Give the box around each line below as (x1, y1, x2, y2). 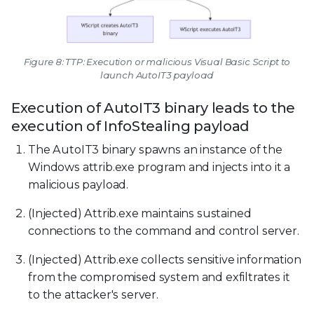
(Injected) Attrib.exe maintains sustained (28, 206, 252, 220)
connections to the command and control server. (28, 224, 299, 238)
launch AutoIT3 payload (100, 69, 214, 81)
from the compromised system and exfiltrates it (28, 270, 290, 284)
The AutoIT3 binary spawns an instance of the (28, 142, 282, 156)
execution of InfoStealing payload (11, 117, 250, 135)
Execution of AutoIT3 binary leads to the (11, 99, 296, 116)
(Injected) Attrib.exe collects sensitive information (28, 252, 301, 266)
